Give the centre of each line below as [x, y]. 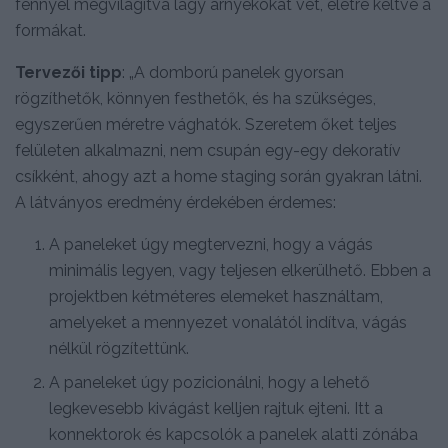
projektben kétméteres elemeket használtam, [216, 297]
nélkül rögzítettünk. [119, 349]
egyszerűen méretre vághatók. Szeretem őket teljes [206, 125]
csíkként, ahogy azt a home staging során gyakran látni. [218, 177]
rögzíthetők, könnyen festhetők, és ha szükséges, [195, 99]
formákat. [50, 31]
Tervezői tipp [68, 73]
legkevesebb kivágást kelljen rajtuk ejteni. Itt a [216, 409]
